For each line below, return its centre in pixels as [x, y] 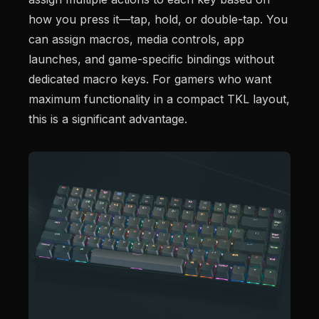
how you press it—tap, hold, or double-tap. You [158, 20]
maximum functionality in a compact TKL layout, [159, 99]
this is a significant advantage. [108, 119]
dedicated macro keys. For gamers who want [150, 79]
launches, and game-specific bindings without [151, 59]
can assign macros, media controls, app [136, 40]
